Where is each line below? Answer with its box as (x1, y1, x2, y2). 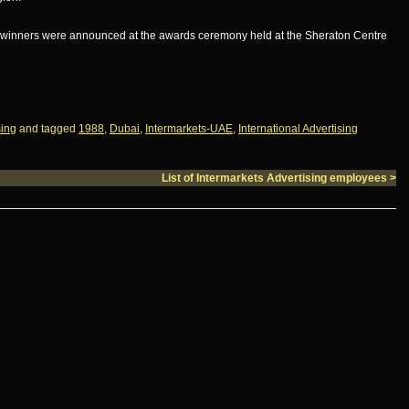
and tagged (16, 122, 79, 135)
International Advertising (238, 122, 358, 135)
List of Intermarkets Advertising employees (162, 172, 390, 184)
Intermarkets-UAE (145, 122, 233, 135)
